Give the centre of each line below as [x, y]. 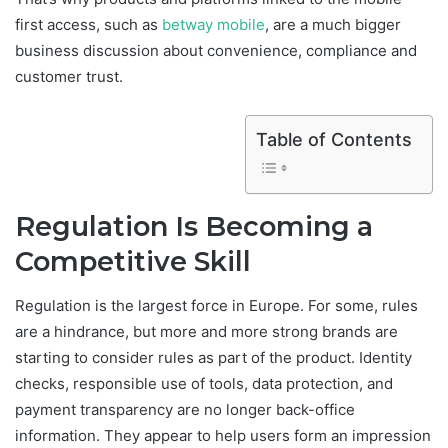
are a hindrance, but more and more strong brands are [206, 331]
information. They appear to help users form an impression [223, 435]
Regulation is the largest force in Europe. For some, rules [216, 305]
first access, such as [88, 25]
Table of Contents [334, 140]
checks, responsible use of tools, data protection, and [204, 383]
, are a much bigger [333, 25]
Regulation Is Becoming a [194, 227]
